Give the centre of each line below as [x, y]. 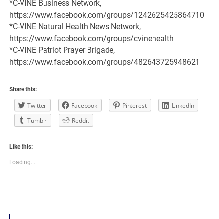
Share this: [23, 90]
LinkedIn [183, 106]
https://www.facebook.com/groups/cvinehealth [92, 39]
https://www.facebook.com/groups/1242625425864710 [107, 15]
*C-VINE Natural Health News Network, [75, 27]
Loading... [22, 163]
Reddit [81, 121]
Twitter [37, 106]
